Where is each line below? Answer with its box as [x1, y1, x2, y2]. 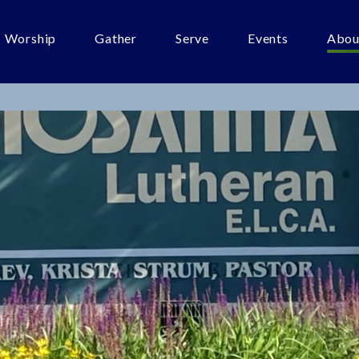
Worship [4, 30, 57, 46]
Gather [95, 30, 137, 46]
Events [248, 30, 288, 46]
